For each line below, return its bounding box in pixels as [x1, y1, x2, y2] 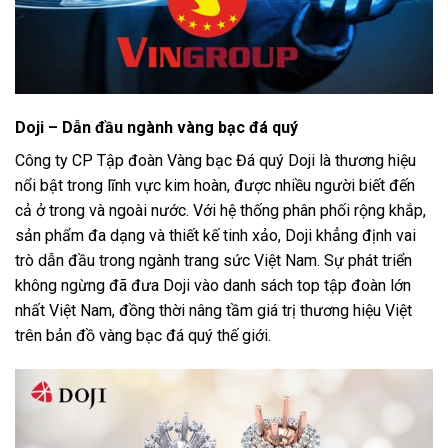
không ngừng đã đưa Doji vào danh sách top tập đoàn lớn [15, 275, 411, 295]
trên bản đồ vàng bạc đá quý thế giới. [15, 325, 271, 345]
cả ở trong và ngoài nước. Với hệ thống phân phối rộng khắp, [15, 200, 426, 220]
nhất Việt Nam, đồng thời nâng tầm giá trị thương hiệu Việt [15, 300, 412, 320]
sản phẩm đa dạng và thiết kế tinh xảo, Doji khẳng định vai [15, 225, 416, 245]
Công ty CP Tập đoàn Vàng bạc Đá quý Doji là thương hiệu [15, 150, 416, 170]
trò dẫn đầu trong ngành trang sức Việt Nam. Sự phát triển [15, 250, 412, 270]
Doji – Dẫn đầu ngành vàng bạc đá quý [15, 117, 298, 137]
